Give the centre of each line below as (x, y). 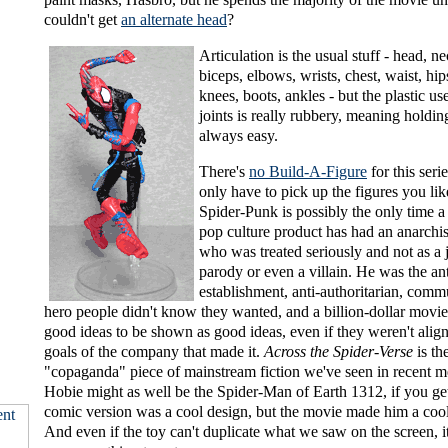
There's (224, 172)
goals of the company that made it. (154, 352)
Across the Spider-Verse (338, 352)
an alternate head (174, 20)
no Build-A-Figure (308, 172)
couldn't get (82, 20)
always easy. (238, 136)
